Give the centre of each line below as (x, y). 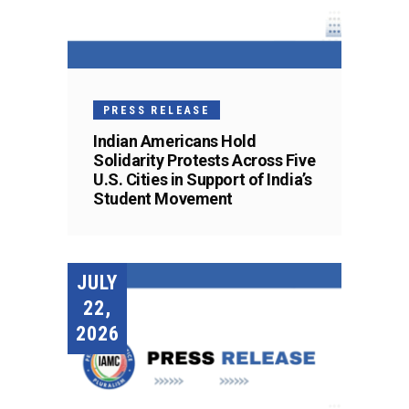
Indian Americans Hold (175, 141)
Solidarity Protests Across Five (204, 160)
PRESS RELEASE (157, 110)
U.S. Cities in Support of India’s (203, 179)
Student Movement (163, 198)
